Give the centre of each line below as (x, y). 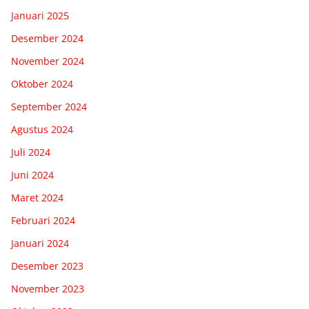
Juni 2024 (32, 175)
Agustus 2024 (42, 129)
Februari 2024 (43, 220)
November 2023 (48, 288)
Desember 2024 (47, 38)
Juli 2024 (31, 152)
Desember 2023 (47, 266)
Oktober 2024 (42, 83)
